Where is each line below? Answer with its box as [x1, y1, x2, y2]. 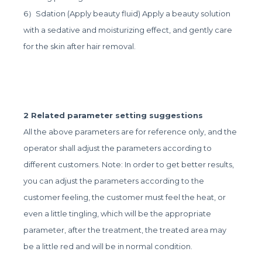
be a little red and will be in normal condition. [23, 242, 193, 251]
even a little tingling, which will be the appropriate [23, 209, 212, 219]
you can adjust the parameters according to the [23, 176, 205, 186]
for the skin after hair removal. [23, 42, 136, 51]
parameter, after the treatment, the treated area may [23, 225, 227, 235]
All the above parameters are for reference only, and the [23, 127, 237, 137]
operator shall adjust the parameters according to [23, 143, 212, 153]
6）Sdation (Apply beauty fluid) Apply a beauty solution [23, 9, 231, 19]
